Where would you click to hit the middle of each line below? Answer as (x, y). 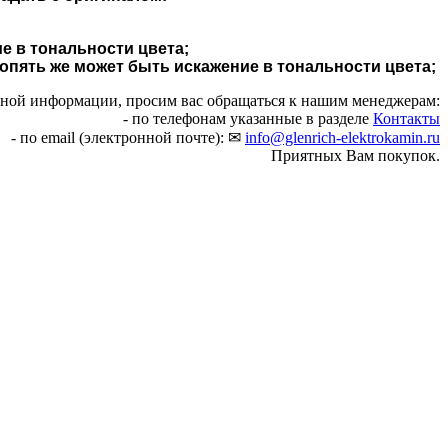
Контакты (406, 118)
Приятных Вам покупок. (355, 155)
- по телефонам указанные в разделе (248, 118)
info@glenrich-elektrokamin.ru (342, 137)
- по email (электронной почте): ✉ (128, 137)
